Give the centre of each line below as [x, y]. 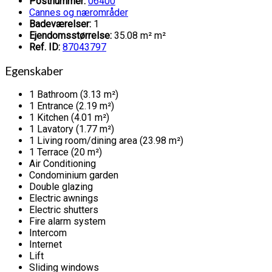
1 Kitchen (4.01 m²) [69, 118]
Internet [46, 245]
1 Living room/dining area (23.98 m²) [106, 141]
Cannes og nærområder [79, 12]
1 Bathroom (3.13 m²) [74, 95]
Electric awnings [64, 199]
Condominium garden [74, 175]
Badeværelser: [61, 24]
